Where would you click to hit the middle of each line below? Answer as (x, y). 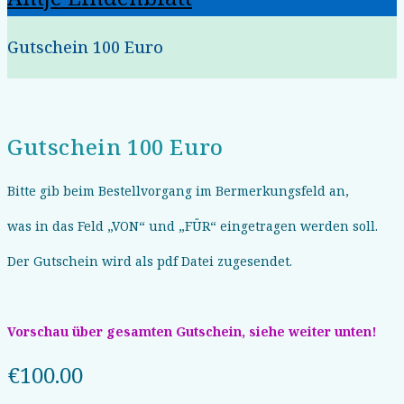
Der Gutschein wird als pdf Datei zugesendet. (150, 261)
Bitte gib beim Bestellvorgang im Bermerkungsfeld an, (178, 190)
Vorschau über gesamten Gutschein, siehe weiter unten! (192, 331)
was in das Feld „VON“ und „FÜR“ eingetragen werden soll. (193, 225)
